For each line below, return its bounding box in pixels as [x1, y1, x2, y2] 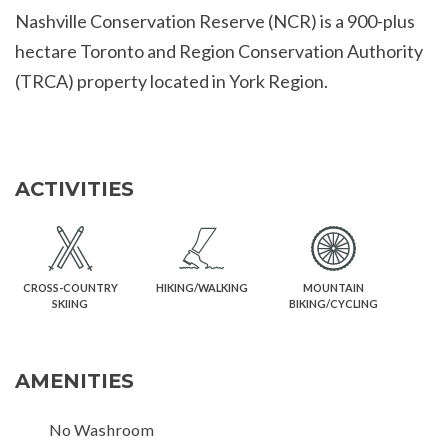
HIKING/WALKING [155, 281, 248, 295]
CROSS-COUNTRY [22, 281, 118, 295]
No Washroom [49, 420, 154, 440]
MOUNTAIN [302, 281, 364, 295]
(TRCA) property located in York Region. [15, 70, 328, 93]
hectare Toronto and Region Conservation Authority [15, 40, 423, 63]
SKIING [52, 297, 89, 311]
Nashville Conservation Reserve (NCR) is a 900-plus [15, 10, 415, 33]
